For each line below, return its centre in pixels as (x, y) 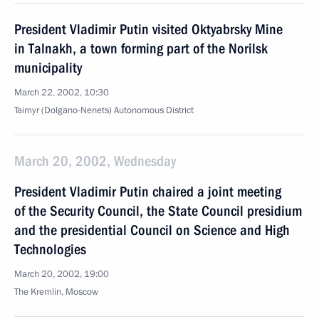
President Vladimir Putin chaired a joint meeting (148, 192)
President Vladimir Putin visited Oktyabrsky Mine (148, 29)
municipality (48, 68)
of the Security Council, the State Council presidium (158, 211)
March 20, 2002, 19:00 (62, 274)
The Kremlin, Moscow (56, 292)
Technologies (50, 249)
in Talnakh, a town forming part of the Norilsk (141, 48)
